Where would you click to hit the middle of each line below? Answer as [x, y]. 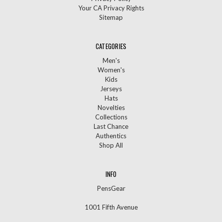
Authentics [111, 136]
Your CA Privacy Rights [111, 8]
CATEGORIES [111, 46]
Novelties [111, 107]
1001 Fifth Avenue [111, 207]
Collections [111, 117]
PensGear [111, 188]
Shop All [111, 145]
